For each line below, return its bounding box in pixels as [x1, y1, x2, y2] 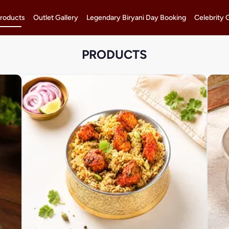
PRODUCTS [82, 47, 147, 62]
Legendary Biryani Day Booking [86, 13, 186, 22]
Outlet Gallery [33, 13, 78, 22]
